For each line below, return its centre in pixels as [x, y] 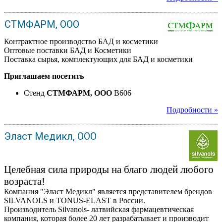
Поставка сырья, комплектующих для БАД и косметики [98, 59]
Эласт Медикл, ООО [51, 136]
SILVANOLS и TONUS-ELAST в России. [75, 200]
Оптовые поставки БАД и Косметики [68, 50]
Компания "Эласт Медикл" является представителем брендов [108, 191]
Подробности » [192, 110]
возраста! [25, 181]
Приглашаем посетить [44, 76]
